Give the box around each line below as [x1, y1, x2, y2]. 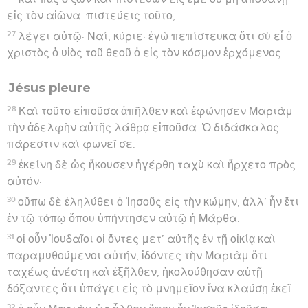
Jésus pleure [8, 80, 91, 96]
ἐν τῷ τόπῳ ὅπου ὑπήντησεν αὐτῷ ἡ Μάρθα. [7, 212, 240, 224]
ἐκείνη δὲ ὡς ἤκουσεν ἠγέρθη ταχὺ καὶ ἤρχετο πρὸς [19, 159, 296, 170]
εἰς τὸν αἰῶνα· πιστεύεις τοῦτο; [7, 10, 175, 21]
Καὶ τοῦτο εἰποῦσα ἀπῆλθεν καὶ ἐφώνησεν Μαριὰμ [19, 105, 294, 117]
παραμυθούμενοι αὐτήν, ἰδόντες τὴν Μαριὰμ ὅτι [7, 250, 267, 261]
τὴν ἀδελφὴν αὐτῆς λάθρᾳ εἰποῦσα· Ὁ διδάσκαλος [7, 122, 279, 133]
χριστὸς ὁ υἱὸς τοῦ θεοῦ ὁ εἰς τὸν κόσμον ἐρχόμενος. [7, 47, 284, 58]
